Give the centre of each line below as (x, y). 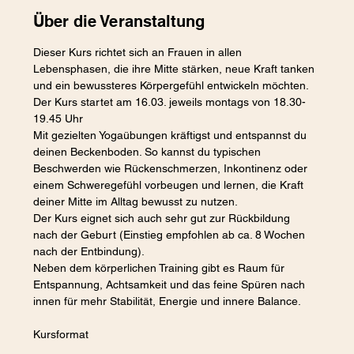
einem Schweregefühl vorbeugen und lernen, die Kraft (170, 185)
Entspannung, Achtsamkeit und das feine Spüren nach (171, 284)
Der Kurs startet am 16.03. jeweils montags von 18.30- (170, 102)
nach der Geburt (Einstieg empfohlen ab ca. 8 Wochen (171, 234)
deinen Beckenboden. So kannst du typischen (149, 151)
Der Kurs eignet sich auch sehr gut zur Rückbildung (164, 218)
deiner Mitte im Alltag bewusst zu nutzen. (136, 201)
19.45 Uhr (58, 118)
